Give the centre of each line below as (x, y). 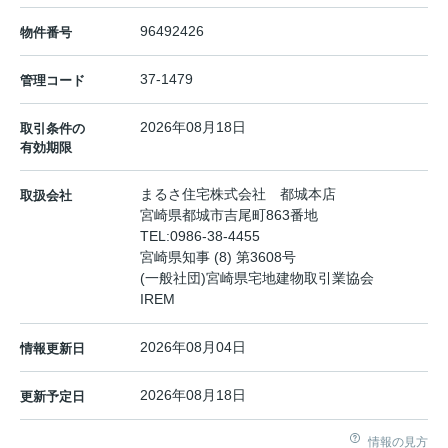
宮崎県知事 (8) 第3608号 (218, 257)
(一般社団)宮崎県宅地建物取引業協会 (264, 278)
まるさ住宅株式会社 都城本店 (238, 194)
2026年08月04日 (193, 347)
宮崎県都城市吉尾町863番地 (231, 215)
